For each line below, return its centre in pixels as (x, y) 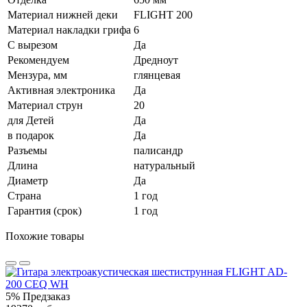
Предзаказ (46, 296)
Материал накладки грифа (69, 29)
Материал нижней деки (63, 14)
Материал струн (45, 105)
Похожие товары (45, 236)
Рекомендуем (38, 60)
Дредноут (156, 60)
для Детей (31, 120)
